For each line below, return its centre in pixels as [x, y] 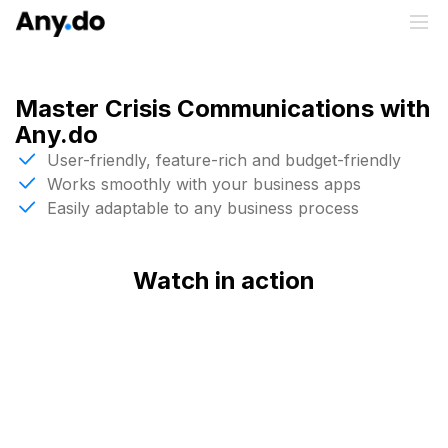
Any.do [56, 134]
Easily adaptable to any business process [203, 208]
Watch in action [224, 280]
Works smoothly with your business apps [204, 184]
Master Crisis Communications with [222, 108]
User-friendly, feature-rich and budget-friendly [224, 160]
